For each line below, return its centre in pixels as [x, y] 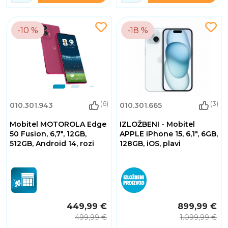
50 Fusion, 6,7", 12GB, [48, 134]
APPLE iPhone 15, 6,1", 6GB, [169, 134]
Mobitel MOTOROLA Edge [58, 124]
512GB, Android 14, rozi [52, 144]
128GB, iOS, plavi [150, 144]
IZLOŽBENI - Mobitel [157, 124]
